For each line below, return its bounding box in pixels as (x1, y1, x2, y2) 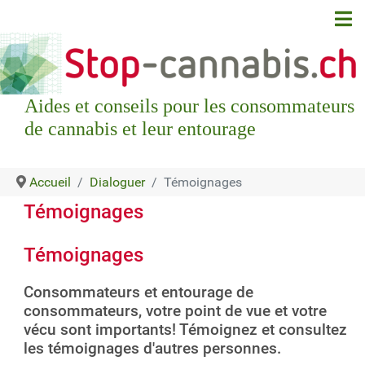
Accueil (29, 174, 71, 190)
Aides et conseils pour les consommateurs (24, 95, 354, 117)
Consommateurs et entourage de (24, 282, 253, 301)
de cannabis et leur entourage (24, 117, 256, 139)
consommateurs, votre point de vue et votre (24, 301, 327, 320)
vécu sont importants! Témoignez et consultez (24, 319, 347, 339)
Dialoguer (90, 174, 145, 190)
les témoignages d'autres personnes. (24, 338, 281, 358)
